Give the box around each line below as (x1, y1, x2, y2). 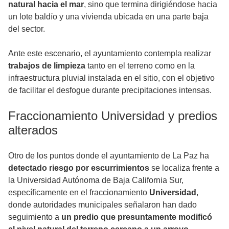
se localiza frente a (149, 164, 219, 173)
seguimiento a (8, 213, 61, 222)
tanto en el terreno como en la (85, 61, 195, 71)
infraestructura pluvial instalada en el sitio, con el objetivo (8, 74, 215, 83)
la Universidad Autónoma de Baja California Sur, (8, 176, 184, 185)
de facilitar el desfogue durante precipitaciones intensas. (8, 86, 212, 95)
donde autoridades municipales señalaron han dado (8, 200, 197, 210)
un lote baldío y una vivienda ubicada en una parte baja (8, 12, 209, 21)
